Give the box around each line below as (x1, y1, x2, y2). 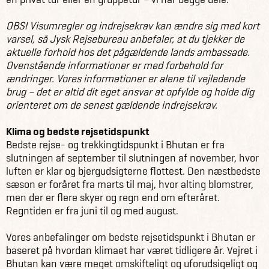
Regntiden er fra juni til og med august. (6, 204, 178, 217)
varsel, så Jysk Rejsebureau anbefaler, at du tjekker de (6, 32, 244, 46)
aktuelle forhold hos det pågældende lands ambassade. (6, 45, 250, 59)
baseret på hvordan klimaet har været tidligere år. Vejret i (6, 243, 258, 257)
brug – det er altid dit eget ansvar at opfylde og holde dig (6, 85, 254, 98)
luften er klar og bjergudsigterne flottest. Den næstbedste (6, 164, 261, 178)
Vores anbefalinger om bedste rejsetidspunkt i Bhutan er (6, 230, 255, 244)
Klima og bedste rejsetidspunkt (6, 124, 150, 138)
